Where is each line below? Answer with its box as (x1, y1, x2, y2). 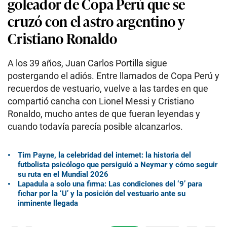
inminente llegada (18, 198, 78, 208)
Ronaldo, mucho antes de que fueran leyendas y (8, 108, 200, 119)
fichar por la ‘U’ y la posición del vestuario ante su (18, 188, 185, 198)
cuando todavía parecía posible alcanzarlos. (8, 121, 183, 132)
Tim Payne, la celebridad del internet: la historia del (18, 150, 191, 160)
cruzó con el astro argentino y (8, 10, 184, 31)
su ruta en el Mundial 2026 (18, 169, 108, 179)
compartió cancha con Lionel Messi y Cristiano (8, 96, 194, 106)
